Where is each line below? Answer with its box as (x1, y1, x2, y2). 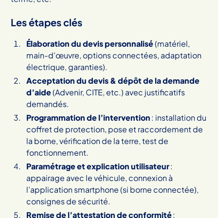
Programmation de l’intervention (26, 112, 151, 123)
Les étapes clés (11, 16, 83, 28)
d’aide (26, 87, 52, 97)
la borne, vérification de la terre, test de (26, 135, 169, 146)
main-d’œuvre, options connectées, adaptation (26, 50, 202, 60)
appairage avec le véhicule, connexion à (26, 172, 173, 183)
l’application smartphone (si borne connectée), (26, 184, 199, 195)
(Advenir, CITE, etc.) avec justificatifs (51, 87, 185, 97)
